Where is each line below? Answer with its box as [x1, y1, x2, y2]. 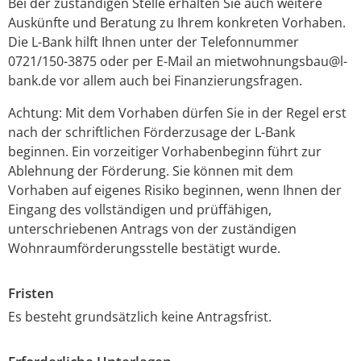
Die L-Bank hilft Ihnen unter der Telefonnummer [8, 33, 299, 52]
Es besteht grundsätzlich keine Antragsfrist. [8, 308, 272, 326]
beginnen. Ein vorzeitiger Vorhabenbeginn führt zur [8, 143, 322, 161]
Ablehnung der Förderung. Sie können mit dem [8, 162, 293, 180]
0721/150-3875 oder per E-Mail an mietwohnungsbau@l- [8, 52, 347, 71]
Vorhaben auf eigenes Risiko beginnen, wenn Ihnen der [8, 181, 342, 200]
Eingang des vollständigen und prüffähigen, [8, 201, 272, 219]
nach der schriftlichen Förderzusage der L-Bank [8, 123, 295, 142]
